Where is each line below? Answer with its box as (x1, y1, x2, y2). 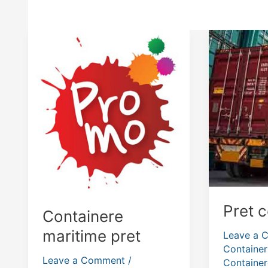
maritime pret (42, 227, 141, 246)
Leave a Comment (42, 254, 125, 267)
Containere (42, 207, 123, 226)
